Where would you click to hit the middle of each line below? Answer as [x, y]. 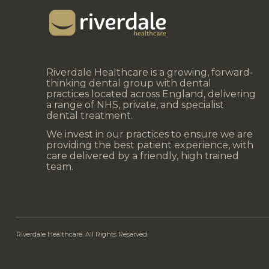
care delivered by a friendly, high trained [143, 156]
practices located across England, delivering [151, 94]
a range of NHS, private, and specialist [135, 104]
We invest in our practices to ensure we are [150, 134]
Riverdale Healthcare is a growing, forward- [150, 72]
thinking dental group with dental [129, 83]
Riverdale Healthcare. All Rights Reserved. [82, 234]
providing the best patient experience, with [150, 145]
